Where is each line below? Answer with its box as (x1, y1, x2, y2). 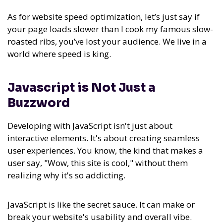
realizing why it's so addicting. (7, 169, 125, 181)
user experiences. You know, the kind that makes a (7, 145, 203, 157)
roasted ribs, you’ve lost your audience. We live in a (7, 36, 207, 48)
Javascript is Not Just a (7, 80, 156, 96)
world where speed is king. (7, 48, 111, 60)
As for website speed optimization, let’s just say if (7, 11, 200, 23)
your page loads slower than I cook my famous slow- (7, 23, 213, 35)
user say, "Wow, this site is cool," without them (7, 157, 188, 169)
